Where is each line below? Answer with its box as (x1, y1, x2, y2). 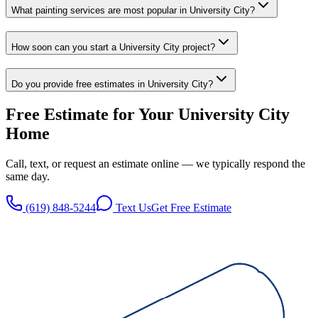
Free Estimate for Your (6, 105, 178, 124)
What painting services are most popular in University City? (11, 5, 255, 16)
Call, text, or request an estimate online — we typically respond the (6, 158, 305, 170)
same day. (6, 170, 50, 183)
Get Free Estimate (151, 202, 231, 214)
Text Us (113, 202, 151, 214)
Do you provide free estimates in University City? (11, 78, 213, 89)
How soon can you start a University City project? (11, 41, 215, 53)
